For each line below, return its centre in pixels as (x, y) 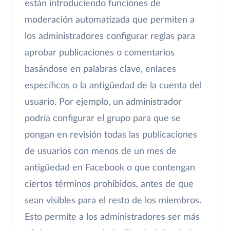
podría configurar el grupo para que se (103, 118)
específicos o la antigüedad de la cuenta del (113, 85)
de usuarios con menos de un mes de (101, 151)
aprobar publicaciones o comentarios (100, 53)
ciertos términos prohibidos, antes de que (109, 184)
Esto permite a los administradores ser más (112, 217)
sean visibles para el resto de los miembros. (113, 200)
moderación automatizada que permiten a (110, 20)
